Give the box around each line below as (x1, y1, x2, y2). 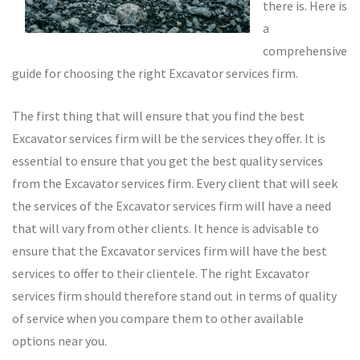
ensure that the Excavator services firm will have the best (12, 243, 327, 259)
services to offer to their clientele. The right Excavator (12, 265, 309, 281)
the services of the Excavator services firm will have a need (12, 198, 331, 214)
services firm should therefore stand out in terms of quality (12, 288, 337, 304)
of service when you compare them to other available (12, 310, 304, 326)
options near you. (12, 333, 107, 349)
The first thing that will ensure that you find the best (12, 108, 305, 124)
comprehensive (263, 43, 347, 59)
